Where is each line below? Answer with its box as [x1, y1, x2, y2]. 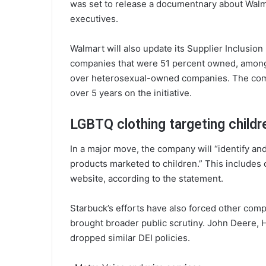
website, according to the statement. [70, 172, 223, 184]
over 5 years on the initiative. [70, 87, 192, 99]
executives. [70, 13, 118, 25]
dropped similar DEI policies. [70, 232, 190, 243]
